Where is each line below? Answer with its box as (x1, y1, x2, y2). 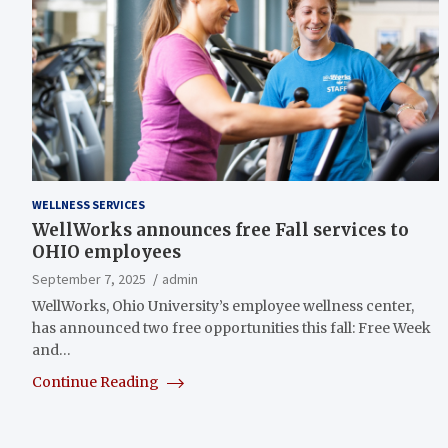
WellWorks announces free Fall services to (32, 218, 409, 241)
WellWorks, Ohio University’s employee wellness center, (32, 296, 414, 315)
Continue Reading (32, 372, 162, 391)
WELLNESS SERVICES (32, 196, 145, 212)
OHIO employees (32, 240, 181, 263)
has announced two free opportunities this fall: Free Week (32, 318, 431, 337)
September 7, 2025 (32, 269, 146, 288)
